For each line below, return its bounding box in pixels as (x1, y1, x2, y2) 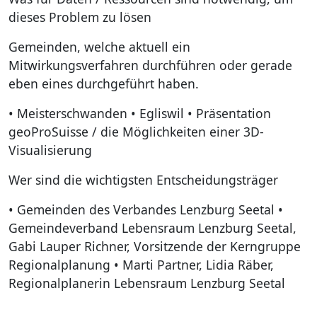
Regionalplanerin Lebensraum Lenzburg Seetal (8, 274, 285, 292)
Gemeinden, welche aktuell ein (8, 38, 190, 55)
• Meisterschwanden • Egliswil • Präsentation (8, 104, 271, 122)
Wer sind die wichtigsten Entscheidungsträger (8, 171, 278, 188)
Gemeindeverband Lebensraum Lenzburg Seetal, (8, 219, 296, 236)
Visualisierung (8, 141, 92, 158)
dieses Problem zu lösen (8, 8, 151, 25)
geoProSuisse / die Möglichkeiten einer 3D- (8, 122, 264, 140)
